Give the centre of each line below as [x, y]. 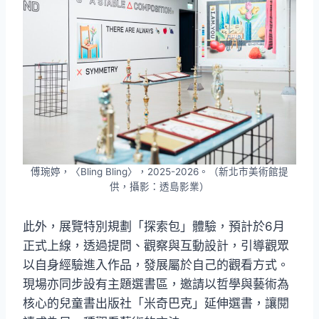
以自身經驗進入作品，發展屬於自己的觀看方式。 [156, 265]
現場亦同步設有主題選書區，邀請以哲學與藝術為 [156, 284]
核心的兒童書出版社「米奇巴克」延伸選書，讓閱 [156, 304]
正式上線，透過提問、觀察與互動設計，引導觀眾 [156, 246]
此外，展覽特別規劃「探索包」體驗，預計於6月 [154, 227]
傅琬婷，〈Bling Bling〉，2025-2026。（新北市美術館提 [159, 172]
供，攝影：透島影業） [159, 187]
